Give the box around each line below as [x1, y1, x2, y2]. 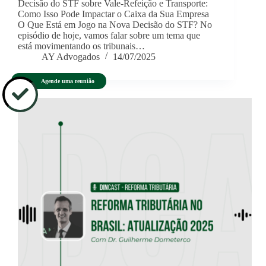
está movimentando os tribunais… [18, 41, 145, 52]
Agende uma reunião [41, 77, 95, 84]
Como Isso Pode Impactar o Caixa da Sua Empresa [18, 9, 209, 20]
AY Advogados [42, 52, 100, 62]
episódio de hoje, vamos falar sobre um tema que [18, 30, 200, 41]
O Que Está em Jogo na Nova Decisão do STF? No [18, 20, 212, 30]
